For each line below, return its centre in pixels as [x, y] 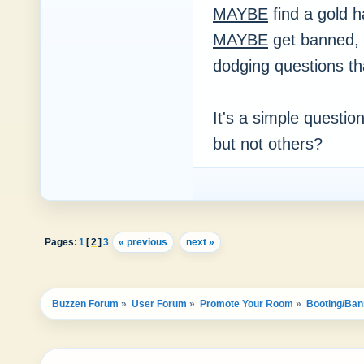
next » [200, 242]
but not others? [268, 144]
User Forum [159, 304]
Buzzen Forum [85, 304]
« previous [143, 242]
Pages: [61, 242]
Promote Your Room [247, 304]
